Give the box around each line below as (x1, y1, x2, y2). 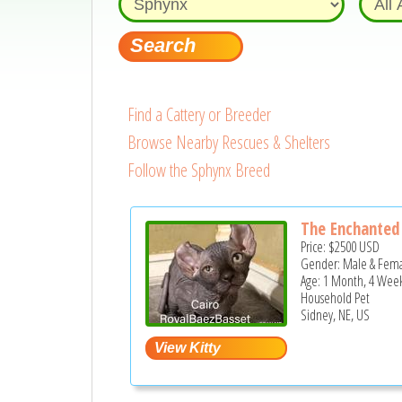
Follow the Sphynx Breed (127, 158, 270, 182)
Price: (301, 237, 329, 258)
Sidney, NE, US (301, 305, 371, 326)
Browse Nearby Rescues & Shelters (127, 130, 330, 154)
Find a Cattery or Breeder (127, 102, 271, 127)
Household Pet (301, 288, 371, 309)
